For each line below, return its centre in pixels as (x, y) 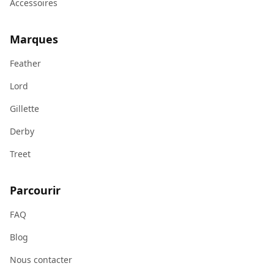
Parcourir (35, 190)
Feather (25, 63)
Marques (34, 39)
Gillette (24, 109)
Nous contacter (41, 260)
